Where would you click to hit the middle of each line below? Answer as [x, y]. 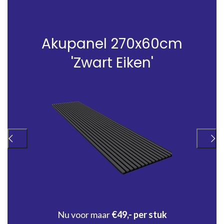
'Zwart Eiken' [112, 63]
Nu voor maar [84, 215]
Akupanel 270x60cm [112, 44]
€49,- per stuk [139, 215]
